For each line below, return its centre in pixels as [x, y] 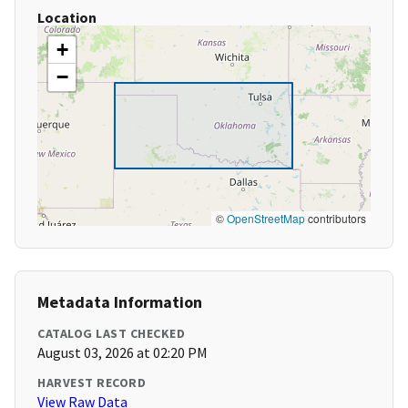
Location [67, 18]
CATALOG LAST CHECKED [111, 334]
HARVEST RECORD [92, 383]
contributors [336, 219]
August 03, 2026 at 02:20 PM [122, 353]
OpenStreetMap [266, 219]
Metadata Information [120, 302]
